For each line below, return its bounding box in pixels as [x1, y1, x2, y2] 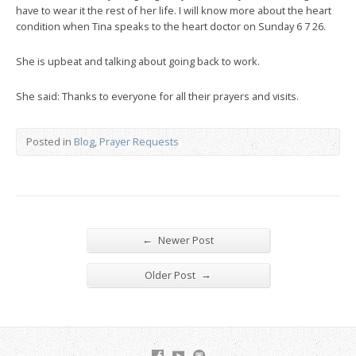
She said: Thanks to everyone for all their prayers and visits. [16, 88, 299, 103]
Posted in [26, 133, 74, 149]
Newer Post [156, 232, 214, 247]
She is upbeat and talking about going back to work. [16, 53, 260, 68]
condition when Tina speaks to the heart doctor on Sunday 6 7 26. [16, 18, 326, 33]
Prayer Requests [99, 133, 179, 149]
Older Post [145, 267, 198, 282]
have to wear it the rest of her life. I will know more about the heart [16, 2, 331, 17]
